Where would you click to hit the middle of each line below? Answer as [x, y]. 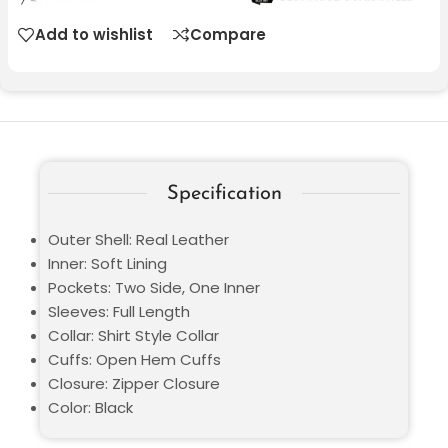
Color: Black [90, 407]
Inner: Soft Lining [107, 263]
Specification [224, 193]
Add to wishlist [94, 35]
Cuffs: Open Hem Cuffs [134, 359]
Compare [228, 35]
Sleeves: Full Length [119, 311]
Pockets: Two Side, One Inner [154, 287]
